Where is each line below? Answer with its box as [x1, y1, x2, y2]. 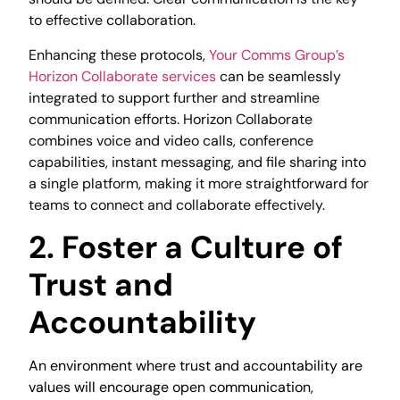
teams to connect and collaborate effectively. [29, 195, 326, 214]
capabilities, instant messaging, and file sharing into [29, 152, 367, 171]
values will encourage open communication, [29, 377, 314, 396]
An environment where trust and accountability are [29, 355, 363, 375]
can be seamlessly [216, 66, 342, 86]
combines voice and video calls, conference [29, 130, 314, 150]
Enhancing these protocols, [29, 45, 210, 64]
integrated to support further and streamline [29, 87, 321, 107]
